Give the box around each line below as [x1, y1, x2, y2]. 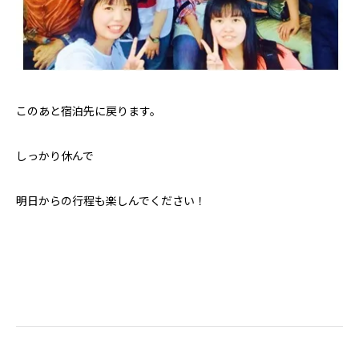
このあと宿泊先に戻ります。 [16, 102, 161, 119]
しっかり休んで [16, 147, 94, 163]
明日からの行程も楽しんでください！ [16, 192, 206, 208]
